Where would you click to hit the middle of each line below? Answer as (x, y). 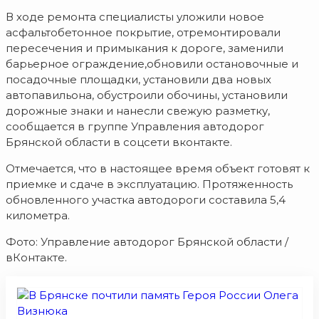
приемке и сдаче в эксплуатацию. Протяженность (149, 184)
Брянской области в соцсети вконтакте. (119, 142)
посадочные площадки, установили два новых (138, 80)
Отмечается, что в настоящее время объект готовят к (158, 169)
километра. (38, 216)
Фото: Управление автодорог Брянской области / (147, 242)
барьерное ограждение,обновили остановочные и (152, 64)
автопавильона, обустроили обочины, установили (147, 95)
